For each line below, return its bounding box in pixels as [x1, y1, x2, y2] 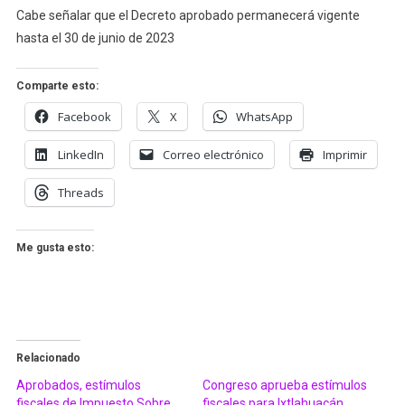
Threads [57, 184, 104, 201]
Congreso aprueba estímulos [202, 377, 367, 392]
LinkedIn [57, 146, 104, 163]
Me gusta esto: [15, 240, 94, 254]
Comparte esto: [15, 79, 99, 92]
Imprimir [322, 146, 367, 163]
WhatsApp [235, 108, 293, 125]
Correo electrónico [162, 146, 264, 163]
